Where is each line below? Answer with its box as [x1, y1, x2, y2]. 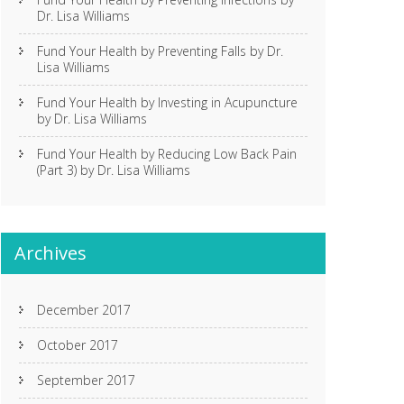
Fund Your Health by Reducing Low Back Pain [37, 145, 297, 162]
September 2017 [37, 372, 135, 389]
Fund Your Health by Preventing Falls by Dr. [37, 42, 283, 60]
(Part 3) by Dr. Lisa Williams [37, 161, 190, 179]
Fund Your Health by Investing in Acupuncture [37, 94, 298, 111]
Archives [14, 241, 87, 265]
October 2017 [37, 336, 118, 353]
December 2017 [37, 301, 131, 318]
